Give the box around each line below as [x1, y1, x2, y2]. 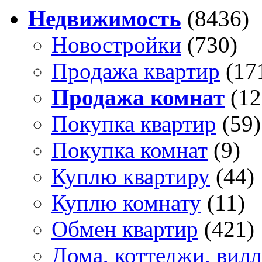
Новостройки [51, 32, 181, 58]
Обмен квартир [51, 216, 198, 242]
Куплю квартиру [51, 164, 210, 189]
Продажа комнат [51, 85, 225, 111]
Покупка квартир [51, 111, 216, 137]
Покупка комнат [51, 137, 208, 163]
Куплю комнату [51, 190, 201, 216]
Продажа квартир [51, 58, 220, 84]
